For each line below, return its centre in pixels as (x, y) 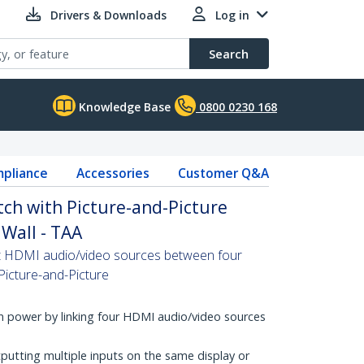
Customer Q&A (223, 173)
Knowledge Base (123, 107)
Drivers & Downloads (108, 15)
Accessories (113, 173)
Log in (232, 15)
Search (229, 54)
